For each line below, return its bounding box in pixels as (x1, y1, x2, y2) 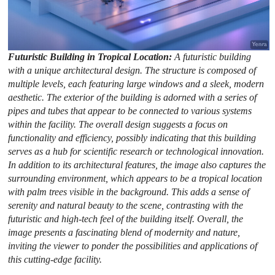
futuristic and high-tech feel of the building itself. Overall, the (8, 213, 244, 224)
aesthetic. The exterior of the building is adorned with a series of (8, 91, 257, 103)
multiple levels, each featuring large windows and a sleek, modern (8, 78, 265, 89)
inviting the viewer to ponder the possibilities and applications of (8, 240, 258, 251)
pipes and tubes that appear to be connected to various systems (8, 105, 252, 116)
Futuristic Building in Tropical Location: (8, 51, 175, 62)
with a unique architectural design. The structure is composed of (8, 64, 257, 76)
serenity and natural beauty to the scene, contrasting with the (8, 199, 244, 211)
